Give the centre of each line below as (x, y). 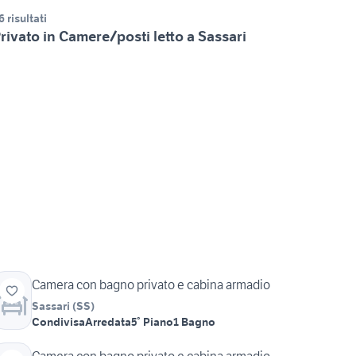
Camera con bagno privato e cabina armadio (151, 285)
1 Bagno (194, 322)
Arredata (108, 322)
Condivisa (58, 322)
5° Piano (152, 322)
